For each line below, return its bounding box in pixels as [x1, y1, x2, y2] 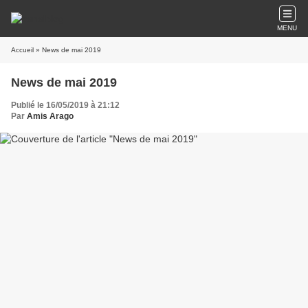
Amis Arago [27, 111, 74, 121]
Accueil [11, 46, 34, 54]
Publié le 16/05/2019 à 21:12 [11, 100, 120, 110]
